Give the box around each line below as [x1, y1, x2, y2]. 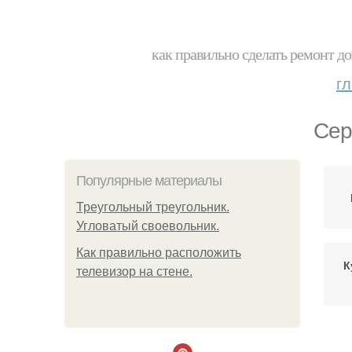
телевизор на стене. [76, 265, 192, 278]
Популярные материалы [76, 173, 222, 189]
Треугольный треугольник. [76, 200, 229, 214]
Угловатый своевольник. [76, 219, 219, 233]
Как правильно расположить [76, 246, 241, 259]
